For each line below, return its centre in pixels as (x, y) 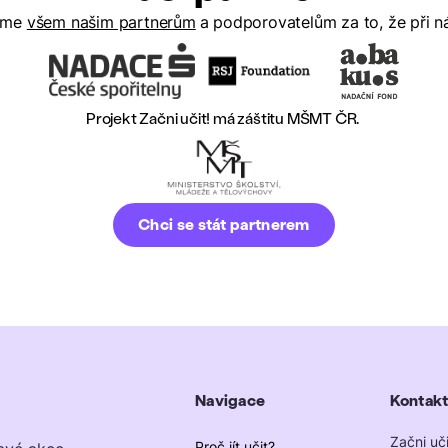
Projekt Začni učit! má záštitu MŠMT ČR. (223, 119)
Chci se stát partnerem (224, 225)
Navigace (230, 400)
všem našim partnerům (111, 23)
